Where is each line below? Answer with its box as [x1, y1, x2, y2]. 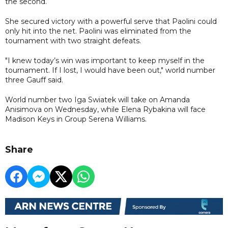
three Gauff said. [5, 75, 63, 84]
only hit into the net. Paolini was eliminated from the [5, 26, 191, 36]
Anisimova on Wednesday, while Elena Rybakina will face [5, 104, 206, 114]
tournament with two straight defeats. [5, 36, 141, 45]
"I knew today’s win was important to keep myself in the [5, 55, 205, 65]
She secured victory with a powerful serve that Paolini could [5, 16, 217, 26]
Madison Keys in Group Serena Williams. [5, 114, 147, 124]
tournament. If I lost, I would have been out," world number [5, 65, 215, 75]
